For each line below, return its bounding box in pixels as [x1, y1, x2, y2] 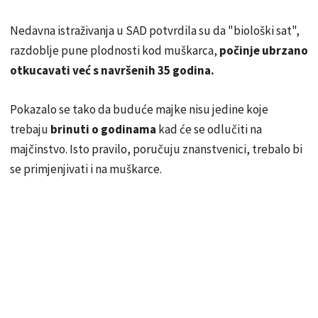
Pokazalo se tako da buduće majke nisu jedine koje [10, 101, 268, 117]
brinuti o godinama [48, 121, 158, 137]
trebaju [10, 121, 48, 137]
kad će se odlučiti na [158, 121, 262, 137]
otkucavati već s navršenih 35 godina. [10, 62, 214, 78]
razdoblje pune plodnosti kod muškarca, [10, 42, 217, 58]
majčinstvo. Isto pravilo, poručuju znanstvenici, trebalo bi [10, 141, 302, 157]
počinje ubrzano [217, 42, 308, 58]
